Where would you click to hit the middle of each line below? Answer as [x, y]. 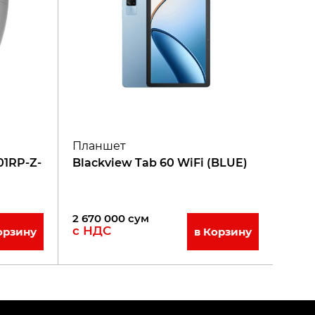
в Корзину [223, 231]
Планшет [99, 146]
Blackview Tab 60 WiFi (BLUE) [160, 163]
